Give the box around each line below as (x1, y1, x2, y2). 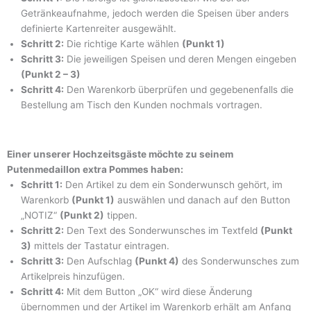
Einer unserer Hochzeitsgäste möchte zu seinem (7, 148, 233, 160)
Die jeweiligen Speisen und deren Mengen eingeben (64, 53, 296, 65)
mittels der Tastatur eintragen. (31, 239, 169, 251)
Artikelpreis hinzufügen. (21, 270, 125, 282)
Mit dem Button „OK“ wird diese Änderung (64, 285, 252, 297)
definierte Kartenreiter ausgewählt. (21, 22, 176, 34)
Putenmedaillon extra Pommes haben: (7, 163, 183, 175)
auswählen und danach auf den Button (115, 194, 290, 205)
